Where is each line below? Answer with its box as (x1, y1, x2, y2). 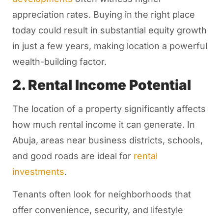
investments (12, 166, 64, 177)
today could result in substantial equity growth (12, 25, 207, 35)
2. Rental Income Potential (12, 76, 191, 93)
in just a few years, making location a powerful (12, 40, 207, 51)
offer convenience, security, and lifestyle (12, 205, 183, 216)
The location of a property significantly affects (12, 103, 206, 114)
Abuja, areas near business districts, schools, (12, 135, 203, 145)
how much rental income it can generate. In (12, 119, 195, 130)
